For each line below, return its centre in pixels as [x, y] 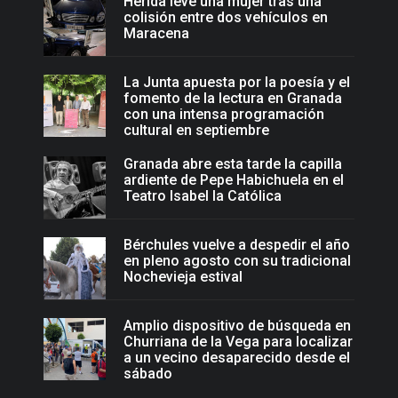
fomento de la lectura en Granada [233, 99]
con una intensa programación [224, 115]
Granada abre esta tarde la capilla [233, 164]
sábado [148, 374]
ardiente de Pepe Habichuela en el [234, 180]
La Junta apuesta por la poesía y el [237, 83]
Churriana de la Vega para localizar [238, 342]
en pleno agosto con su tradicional [237, 261]
